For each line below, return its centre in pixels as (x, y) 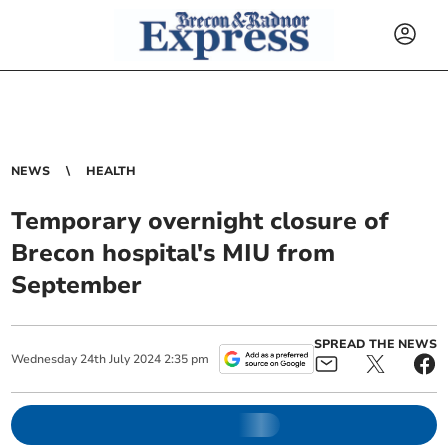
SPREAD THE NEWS (375, 344)
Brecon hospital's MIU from (173, 253)
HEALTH (111, 171)
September (77, 285)
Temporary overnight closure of (200, 221)
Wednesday (44, 359)
